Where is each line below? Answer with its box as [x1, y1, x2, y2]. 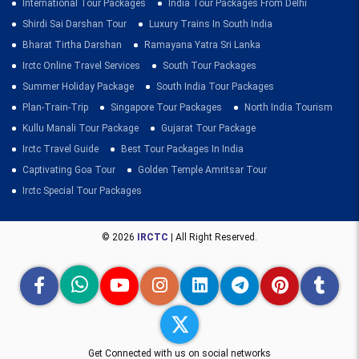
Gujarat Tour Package [161, 123, 256, 134]
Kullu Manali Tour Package [22, 123, 139, 134]
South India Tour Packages [156, 81, 274, 92]
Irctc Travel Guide [22, 143, 99, 155]
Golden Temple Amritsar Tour [138, 164, 267, 175]
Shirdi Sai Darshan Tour [22, 18, 127, 30]
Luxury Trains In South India [149, 18, 272, 30]
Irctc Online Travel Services [22, 60, 140, 71]
